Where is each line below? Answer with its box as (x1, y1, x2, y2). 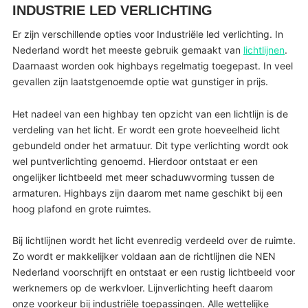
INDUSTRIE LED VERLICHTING (12, 2, 212, 18)
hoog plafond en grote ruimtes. (12, 202, 151, 214)
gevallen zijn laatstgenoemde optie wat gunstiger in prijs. (12, 75, 268, 87)
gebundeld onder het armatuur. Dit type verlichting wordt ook (12, 139, 289, 151)
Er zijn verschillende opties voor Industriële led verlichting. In (12, 27, 283, 40)
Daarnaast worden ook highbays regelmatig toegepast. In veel (12, 59, 293, 71)
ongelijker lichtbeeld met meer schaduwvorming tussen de (12, 170, 274, 183)
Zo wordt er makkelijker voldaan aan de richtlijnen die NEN (12, 250, 276, 263)
